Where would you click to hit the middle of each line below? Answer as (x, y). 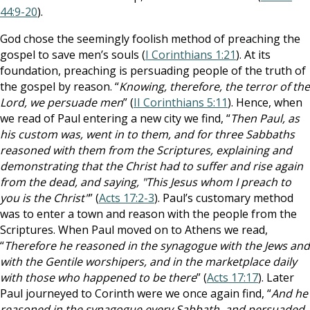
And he (290, 293)
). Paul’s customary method (224, 198)
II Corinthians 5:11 (181, 102)
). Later (276, 277)
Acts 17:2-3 (127, 198)
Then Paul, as (265, 118)
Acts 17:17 (232, 277)
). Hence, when (265, 102)
